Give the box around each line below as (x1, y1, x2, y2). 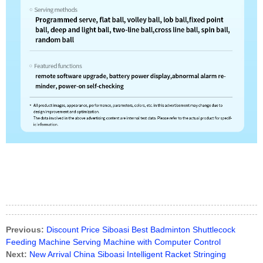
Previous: (6, 224, 44, 234)
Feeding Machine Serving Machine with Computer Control (6, 237, 221, 247)
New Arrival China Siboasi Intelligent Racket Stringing (29, 249, 226, 259)
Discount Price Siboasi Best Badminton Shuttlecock (46, 224, 235, 234)
